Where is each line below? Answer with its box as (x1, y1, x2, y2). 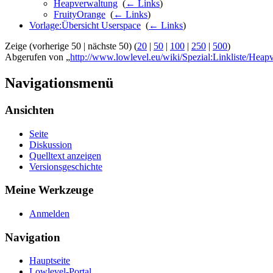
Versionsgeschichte (29, 161, 102, 172)
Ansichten (5, 103, 54, 116)
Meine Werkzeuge (5, 183, 93, 197)
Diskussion (29, 139, 72, 150)
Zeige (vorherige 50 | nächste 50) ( (5, 41, 137, 52)
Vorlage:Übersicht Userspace (29, 20, 141, 31)
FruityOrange (54, 9, 105, 20)
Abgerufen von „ (5, 52, 70, 63)
